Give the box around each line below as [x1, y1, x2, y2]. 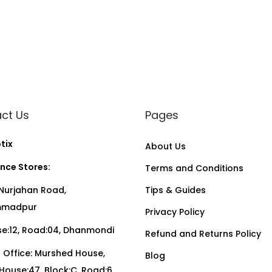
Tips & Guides [145, 184, 206, 196]
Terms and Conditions [145, 162, 243, 174]
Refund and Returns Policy [145, 228, 261, 240]
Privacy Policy [145, 206, 205, 218]
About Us [145, 140, 186, 152]
